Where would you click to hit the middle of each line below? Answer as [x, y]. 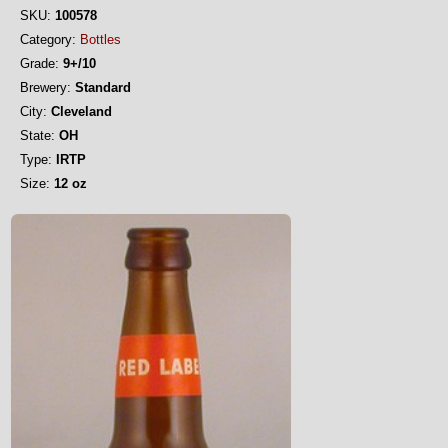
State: [37, 135]
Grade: [39, 63]
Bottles [100, 39]
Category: [48, 39]
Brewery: [45, 87]
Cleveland [79, 111]
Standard [101, 87]
